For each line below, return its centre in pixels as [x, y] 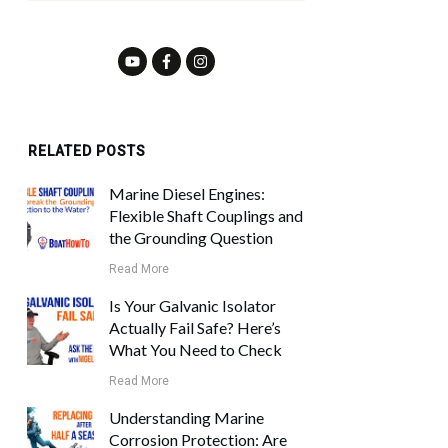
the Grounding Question [191, 237]
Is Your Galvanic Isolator [193, 305]
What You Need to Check [196, 349]
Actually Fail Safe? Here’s [195, 327]
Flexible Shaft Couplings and [206, 215]
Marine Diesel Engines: [187, 193]
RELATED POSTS [87, 150]
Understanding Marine [187, 417]
